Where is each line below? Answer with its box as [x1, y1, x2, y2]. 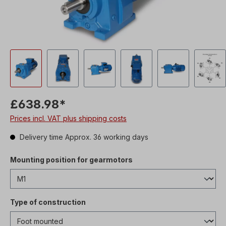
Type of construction [10, 198, 86, 206]
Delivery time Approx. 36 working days [18, 133, 148, 141]
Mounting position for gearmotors [10, 155, 133, 164]
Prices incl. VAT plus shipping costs [10, 114, 127, 123]
